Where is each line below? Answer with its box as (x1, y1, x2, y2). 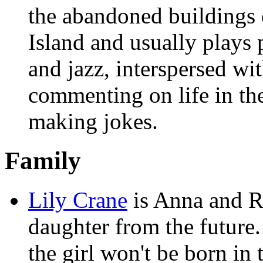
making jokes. (28, 109, 158, 134)
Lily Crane (28, 187, 127, 213)
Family (5, 147, 81, 175)
